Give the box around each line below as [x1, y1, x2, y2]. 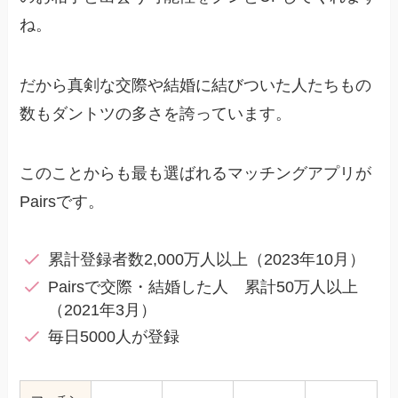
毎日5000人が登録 [47, 328, 179, 346]
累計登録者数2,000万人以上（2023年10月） [47, 251, 365, 269]
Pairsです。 [20, 193, 105, 211]
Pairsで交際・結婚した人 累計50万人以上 [47, 277, 358, 296]
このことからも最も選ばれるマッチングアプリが [20, 164, 372, 183]
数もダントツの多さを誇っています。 [20, 104, 292, 123]
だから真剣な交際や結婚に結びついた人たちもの [20, 76, 372, 94]
